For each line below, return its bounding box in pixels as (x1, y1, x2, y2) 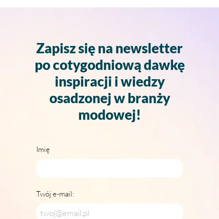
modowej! (78, 106, 141, 123)
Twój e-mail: (36, 189, 74, 198)
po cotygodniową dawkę (34, 56, 185, 73)
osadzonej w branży (49, 89, 170, 106)
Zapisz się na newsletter (36, 40, 183, 56)
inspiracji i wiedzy (54, 73, 165, 89)
